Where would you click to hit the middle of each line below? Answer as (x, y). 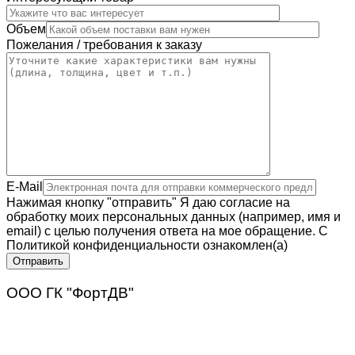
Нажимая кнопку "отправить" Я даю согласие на (148, 203)
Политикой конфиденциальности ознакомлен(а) (147, 246)
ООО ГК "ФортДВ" (70, 293)
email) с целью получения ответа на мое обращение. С (167, 231)
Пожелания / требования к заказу (104, 45)
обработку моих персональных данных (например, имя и (174, 217)
